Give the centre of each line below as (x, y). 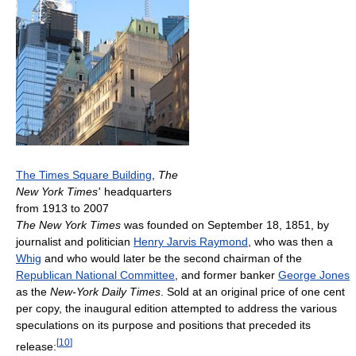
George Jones (314, 275)
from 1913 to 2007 (62, 208)
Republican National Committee (95, 275)
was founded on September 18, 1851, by (225, 224)
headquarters (137, 191)
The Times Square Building (84, 174)
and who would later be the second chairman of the (172, 258)
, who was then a (290, 241)
